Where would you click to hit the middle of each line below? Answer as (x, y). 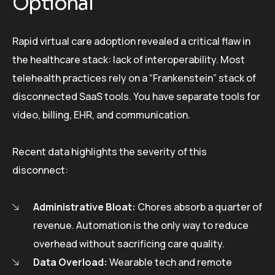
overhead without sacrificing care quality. (129, 243)
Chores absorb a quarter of (199, 207)
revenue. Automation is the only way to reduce (141, 225)
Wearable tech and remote (170, 262)
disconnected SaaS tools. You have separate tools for (136, 96)
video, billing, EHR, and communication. (101, 114)
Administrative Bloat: (84, 207)
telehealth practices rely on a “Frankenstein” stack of (134, 78)
